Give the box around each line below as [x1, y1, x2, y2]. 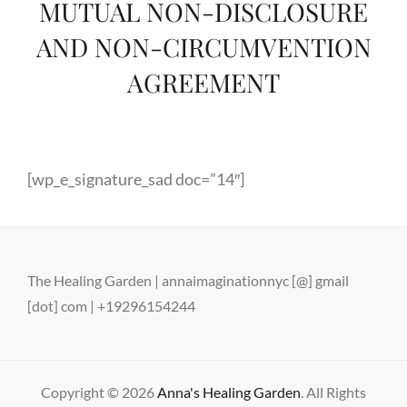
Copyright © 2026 [41, 382, 157, 401]
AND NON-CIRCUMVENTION [35, 29, 372, 64]
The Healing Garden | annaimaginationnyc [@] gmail [27, 271, 349, 289]
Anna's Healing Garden [157, 382, 301, 401]
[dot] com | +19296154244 [27, 296, 195, 314]
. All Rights [301, 382, 366, 401]
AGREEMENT [127, 65, 280, 99]
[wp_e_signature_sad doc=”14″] [27, 168, 244, 189]
